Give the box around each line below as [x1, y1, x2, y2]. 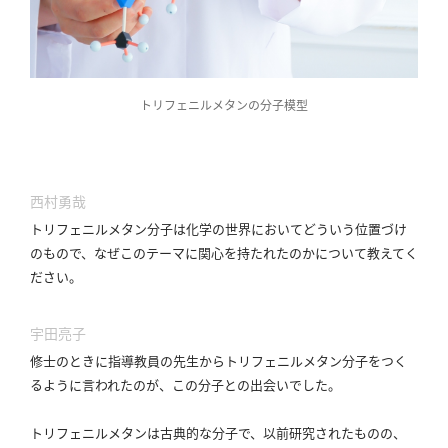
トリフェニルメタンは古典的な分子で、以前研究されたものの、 [30, 423, 406, 443]
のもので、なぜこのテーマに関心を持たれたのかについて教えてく [30, 243, 418, 263]
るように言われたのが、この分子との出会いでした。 [30, 375, 341, 395]
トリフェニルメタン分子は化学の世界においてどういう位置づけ [30, 219, 407, 239]
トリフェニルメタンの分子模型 [140, 96, 308, 115]
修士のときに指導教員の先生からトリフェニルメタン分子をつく [30, 351, 407, 371]
